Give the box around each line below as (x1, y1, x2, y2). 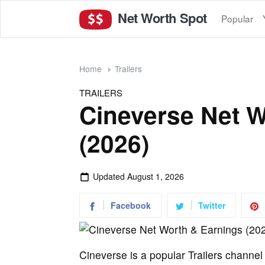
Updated (92, 170, 127, 182)
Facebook (111, 199, 151, 211)
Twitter (198, 199, 225, 211)
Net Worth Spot (114, 8, 207, 27)
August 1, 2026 (127, 170, 184, 182)
